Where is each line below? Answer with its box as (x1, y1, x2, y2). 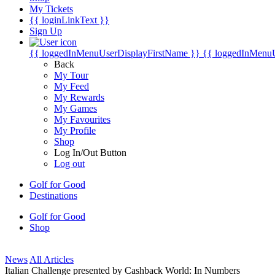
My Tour (54, 70, 88, 80)
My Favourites (54, 114, 110, 125)
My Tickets (29, 4, 73, 14)
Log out (54, 158, 85, 169)
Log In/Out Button (54, 147, 126, 158)
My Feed (54, 81, 89, 91)
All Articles (29, 254, 74, 265)
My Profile (54, 125, 96, 136)
